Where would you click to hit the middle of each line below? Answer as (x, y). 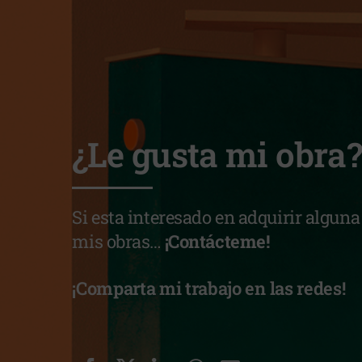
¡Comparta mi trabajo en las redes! (209, 288)
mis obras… (118, 242)
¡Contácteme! (217, 242)
